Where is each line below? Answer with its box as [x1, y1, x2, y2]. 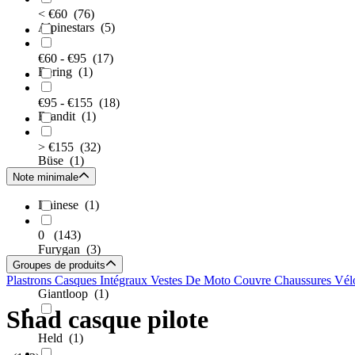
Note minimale [13, 171, 78, 184]
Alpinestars [38, 21, 101, 35]
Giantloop [38, 287, 94, 301]
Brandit [38, 109, 82, 124]
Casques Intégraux [55, 273, 151, 288]
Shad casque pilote [6, 304, 208, 334]
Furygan [38, 242, 86, 257]
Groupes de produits [13, 259, 105, 272]
